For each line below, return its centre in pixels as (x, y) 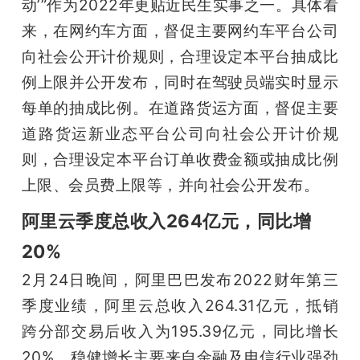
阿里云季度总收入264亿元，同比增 (166, 220)
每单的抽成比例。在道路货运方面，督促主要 (180, 107)
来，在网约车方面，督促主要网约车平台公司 (180, 30)
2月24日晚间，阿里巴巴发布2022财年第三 (180, 279)
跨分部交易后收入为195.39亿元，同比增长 (180, 331)
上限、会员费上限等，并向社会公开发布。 (170, 184)
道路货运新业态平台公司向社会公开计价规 (180, 133)
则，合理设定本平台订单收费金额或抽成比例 (180, 159)
